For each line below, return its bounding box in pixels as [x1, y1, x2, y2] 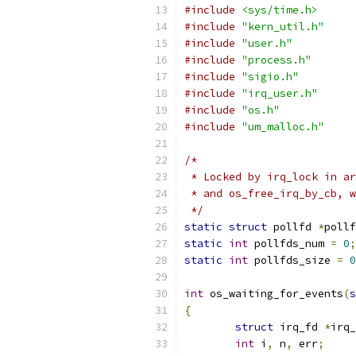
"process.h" [242, 53, 311, 67]
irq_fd [273, 320, 324, 334]
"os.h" [242, 103, 280, 117]
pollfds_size [248, 253, 337, 267]
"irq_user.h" [242, 87, 318, 100]
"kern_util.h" [242, 20, 324, 33]
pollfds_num [248, 237, 331, 250]
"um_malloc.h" [242, 120, 324, 133]
